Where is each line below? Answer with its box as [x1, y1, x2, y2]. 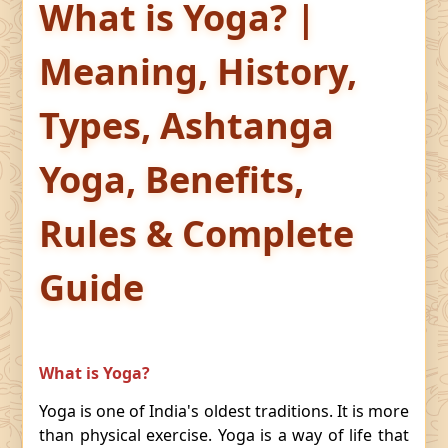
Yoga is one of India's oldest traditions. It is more [39, 400, 409, 422]
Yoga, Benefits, [39, 155, 304, 204]
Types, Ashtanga [39, 101, 334, 150]
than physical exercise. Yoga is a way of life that [39, 424, 409, 446]
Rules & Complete [39, 209, 354, 258]
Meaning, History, [39, 47, 357, 96]
